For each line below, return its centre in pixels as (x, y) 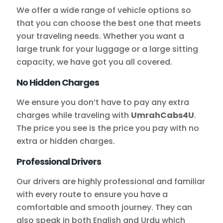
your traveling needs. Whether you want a (100, 36)
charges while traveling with (74, 115)
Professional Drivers (59, 162)
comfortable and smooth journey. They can (104, 208)
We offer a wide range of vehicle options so (104, 10)
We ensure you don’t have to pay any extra (103, 103)
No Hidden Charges (58, 83)
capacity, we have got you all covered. (94, 62)
